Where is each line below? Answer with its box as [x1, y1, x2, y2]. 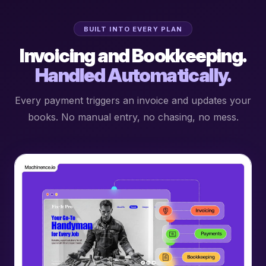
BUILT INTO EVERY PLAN [83, 24, 183, 33]
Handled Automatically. [35, 64, 231, 87]
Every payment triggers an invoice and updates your [15, 94, 251, 107]
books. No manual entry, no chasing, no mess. [27, 111, 239, 123]
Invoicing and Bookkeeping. [20, 44, 246, 68]
